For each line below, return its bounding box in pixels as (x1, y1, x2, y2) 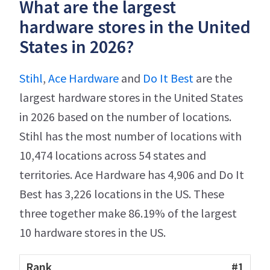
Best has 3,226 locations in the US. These (19, 186, 224, 201)
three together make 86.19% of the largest (19, 206, 237, 221)
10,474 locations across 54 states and (19, 148, 206, 163)
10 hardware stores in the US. (19, 225, 166, 240)
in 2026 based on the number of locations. (19, 109, 231, 124)
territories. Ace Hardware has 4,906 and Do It (19, 167, 244, 182)
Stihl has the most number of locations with (19, 128, 242, 143)
